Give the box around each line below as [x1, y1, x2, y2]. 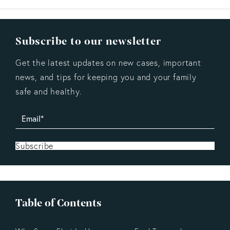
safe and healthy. [15, 86, 82, 97]
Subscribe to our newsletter [15, 33, 161, 48]
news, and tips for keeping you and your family [15, 71, 197, 82]
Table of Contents [15, 195, 102, 210]
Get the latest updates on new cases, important [15, 57, 201, 68]
